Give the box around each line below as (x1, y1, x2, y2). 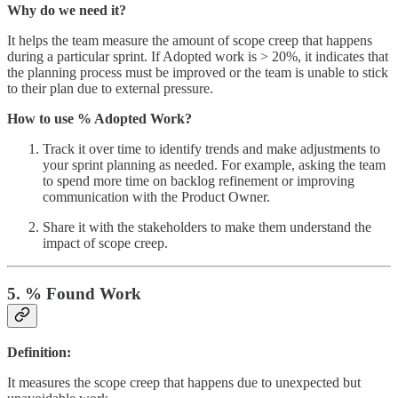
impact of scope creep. (43, 235, 168, 251)
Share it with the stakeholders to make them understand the (43, 219, 371, 235)
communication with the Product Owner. (43, 189, 270, 205)
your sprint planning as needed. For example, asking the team (43, 157, 386, 173)
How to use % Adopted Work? (7, 111, 192, 127)
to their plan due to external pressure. (7, 81, 213, 97)
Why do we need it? (7, 3, 126, 19)
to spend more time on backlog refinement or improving (43, 173, 354, 189)
